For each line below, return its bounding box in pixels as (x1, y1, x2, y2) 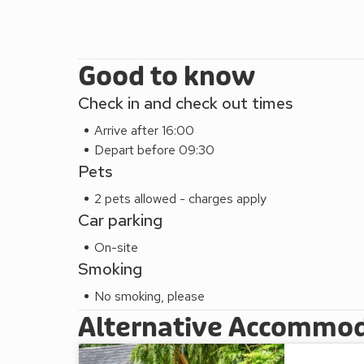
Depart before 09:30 (94, 141, 214, 158)
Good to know (78, 59, 255, 93)
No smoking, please (94, 287, 205, 305)
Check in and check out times (78, 92, 293, 114)
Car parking (78, 209, 162, 231)
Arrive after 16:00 (94, 121, 194, 139)
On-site (94, 238, 138, 256)
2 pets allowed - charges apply (94, 189, 266, 207)
